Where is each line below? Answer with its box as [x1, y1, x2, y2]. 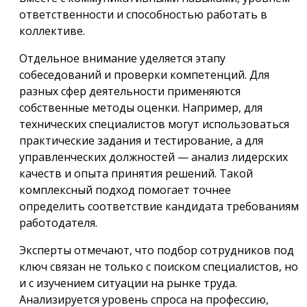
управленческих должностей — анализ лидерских [19, 149, 288, 164]
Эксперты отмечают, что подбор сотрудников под [19, 242, 294, 258]
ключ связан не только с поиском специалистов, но [19, 258, 298, 274]
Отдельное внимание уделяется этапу [19, 50, 225, 66]
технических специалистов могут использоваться [19, 116, 289, 132]
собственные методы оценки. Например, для [19, 99, 262, 115]
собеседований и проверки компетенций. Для [19, 66, 269, 82]
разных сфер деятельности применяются [19, 83, 241, 99]
